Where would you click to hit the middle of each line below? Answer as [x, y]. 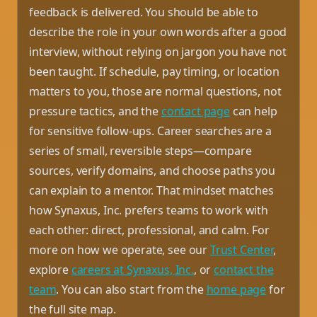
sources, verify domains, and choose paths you [152, 170]
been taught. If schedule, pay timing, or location [155, 71]
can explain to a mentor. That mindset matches [151, 190]
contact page [195, 111]
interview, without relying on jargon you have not [158, 51]
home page [236, 289]
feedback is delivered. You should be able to [144, 12]
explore [50, 269]
